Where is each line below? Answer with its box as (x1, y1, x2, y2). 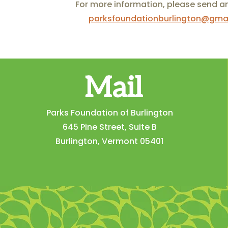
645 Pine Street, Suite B (62, 121, 157, 133)
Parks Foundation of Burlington (46, 107, 173, 119)
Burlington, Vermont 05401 (55, 135, 164, 147)
